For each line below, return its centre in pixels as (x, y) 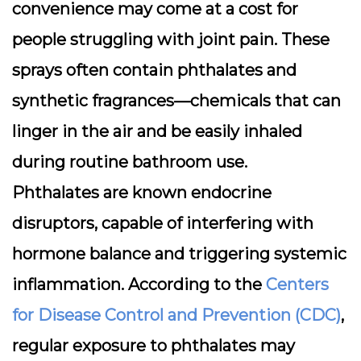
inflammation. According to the (139, 284)
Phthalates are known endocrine (142, 193)
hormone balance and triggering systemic (179, 254)
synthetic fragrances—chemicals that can (176, 101)
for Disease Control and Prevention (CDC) (176, 315)
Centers (297, 284)
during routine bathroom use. (130, 162)
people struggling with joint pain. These (171, 39)
